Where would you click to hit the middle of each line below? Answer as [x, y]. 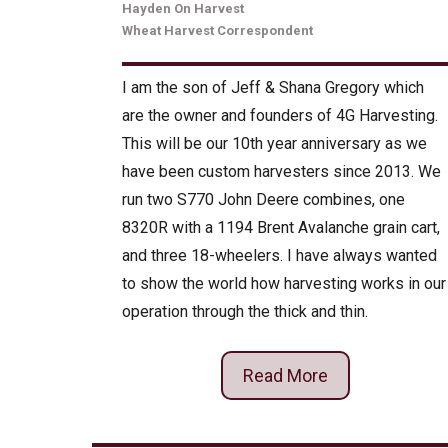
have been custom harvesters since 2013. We [281, 172]
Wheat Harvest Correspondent [217, 31]
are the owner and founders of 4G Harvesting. [280, 116]
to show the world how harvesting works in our [284, 284]
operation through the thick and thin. [245, 312]
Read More [285, 376]
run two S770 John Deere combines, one [263, 200]
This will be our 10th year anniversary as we [274, 144]
